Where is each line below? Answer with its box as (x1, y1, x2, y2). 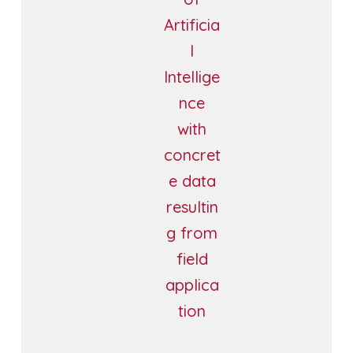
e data (168, 170, 216, 191)
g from (166, 222, 218, 243)
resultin (165, 196, 218, 217)
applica (165, 274, 219, 295)
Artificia (164, 14, 221, 35)
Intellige (164, 66, 221, 87)
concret (163, 144, 221, 165)
